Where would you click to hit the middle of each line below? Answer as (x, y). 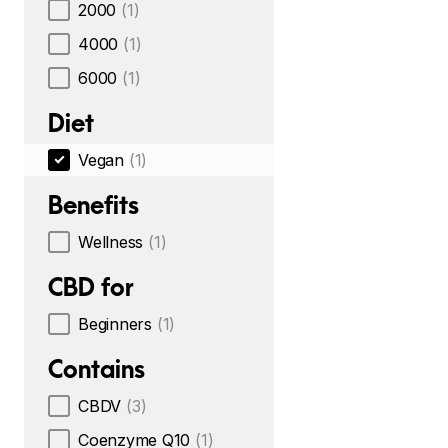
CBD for (91, 287)
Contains (96, 369)
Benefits (93, 205)
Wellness (111, 242)
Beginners (115, 324)
